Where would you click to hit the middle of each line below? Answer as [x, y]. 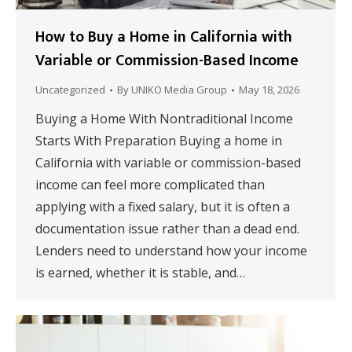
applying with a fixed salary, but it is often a [163, 207]
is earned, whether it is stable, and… [140, 273]
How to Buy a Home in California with [164, 37]
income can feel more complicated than [150, 185]
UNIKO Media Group [179, 90]
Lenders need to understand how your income [171, 251]
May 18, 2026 [269, 90]
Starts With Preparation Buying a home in [159, 141]
